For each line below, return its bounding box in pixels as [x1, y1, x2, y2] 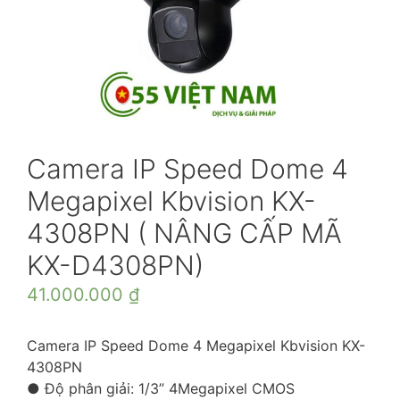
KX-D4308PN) [27, 248, 204, 281]
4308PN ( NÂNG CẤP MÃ [27, 216, 342, 249]
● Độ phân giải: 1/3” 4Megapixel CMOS [27, 379, 295, 397]
